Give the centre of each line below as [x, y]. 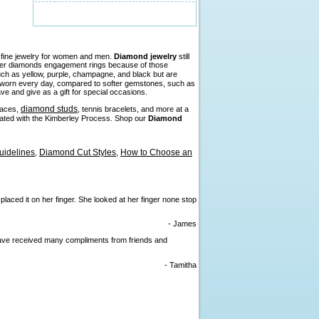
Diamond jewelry [145, 57]
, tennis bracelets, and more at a [133, 109]
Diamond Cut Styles [78, 152]
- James [182, 224]
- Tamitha [181, 265]
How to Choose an [156, 152]
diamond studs [49, 109]
